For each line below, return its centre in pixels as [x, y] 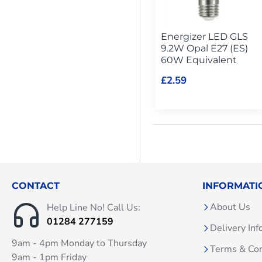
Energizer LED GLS [204, 37]
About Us [230, 207]
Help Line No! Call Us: [94, 208]
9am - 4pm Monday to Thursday [79, 244]
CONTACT [36, 186]
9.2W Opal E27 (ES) [204, 49]
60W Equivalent [199, 60]
